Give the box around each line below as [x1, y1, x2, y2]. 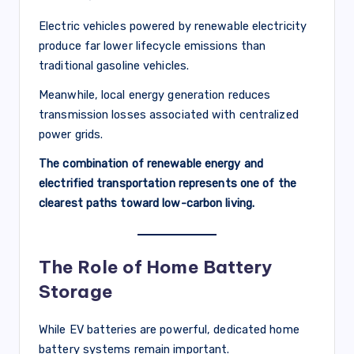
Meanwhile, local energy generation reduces [39, 88, 271, 103]
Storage [39, 281, 113, 303]
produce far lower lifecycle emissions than [39, 39, 266, 54]
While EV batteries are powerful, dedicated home [39, 322, 299, 337]
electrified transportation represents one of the [39, 176, 296, 191]
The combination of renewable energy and [39, 156, 263, 171]
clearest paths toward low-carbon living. [39, 196, 255, 211]
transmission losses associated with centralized [39, 107, 299, 122]
